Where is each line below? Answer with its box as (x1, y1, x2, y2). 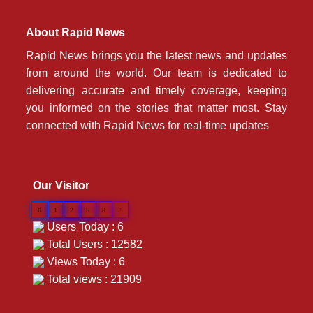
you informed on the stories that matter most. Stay (26, 101, 287, 114)
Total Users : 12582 (44, 238, 143, 250)
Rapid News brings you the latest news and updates (26, 49, 287, 61)
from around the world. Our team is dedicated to (26, 66, 287, 79)
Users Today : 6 (44, 220, 124, 233)
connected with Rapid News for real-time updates (26, 119, 270, 131)
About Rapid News (26, 26, 126, 38)
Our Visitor (33, 179, 90, 191)
